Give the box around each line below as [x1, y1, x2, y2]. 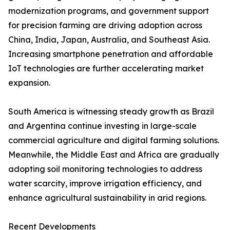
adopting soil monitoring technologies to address [8, 164, 202, 175]
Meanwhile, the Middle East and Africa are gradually [8, 149, 219, 160]
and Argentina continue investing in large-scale [8, 121, 197, 131]
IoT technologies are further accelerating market [8, 63, 204, 74]
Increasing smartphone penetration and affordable [8, 49, 213, 60]
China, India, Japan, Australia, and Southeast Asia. [8, 34, 210, 45]
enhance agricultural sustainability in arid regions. [8, 193, 206, 203]
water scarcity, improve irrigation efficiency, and [8, 178, 202, 189]
